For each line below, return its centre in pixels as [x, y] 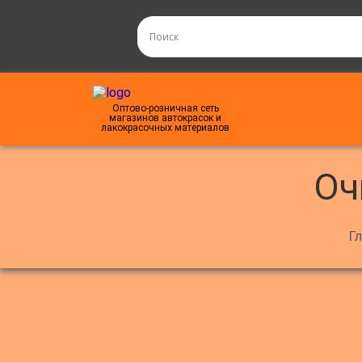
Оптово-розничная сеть [165, 108]
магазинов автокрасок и [165, 118]
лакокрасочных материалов [165, 128]
